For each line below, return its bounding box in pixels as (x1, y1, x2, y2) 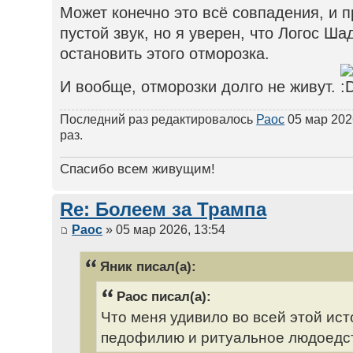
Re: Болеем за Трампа (60, 199, 267, 220)
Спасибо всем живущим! (60, 160, 216, 176)
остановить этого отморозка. (60, 45, 270, 63)
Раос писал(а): (117, 288, 212, 304)
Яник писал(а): (100, 258, 197, 274)
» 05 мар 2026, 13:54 (102, 223, 226, 237)
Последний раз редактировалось (60, 113, 257, 127)
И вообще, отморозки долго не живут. (60, 78, 341, 96)
